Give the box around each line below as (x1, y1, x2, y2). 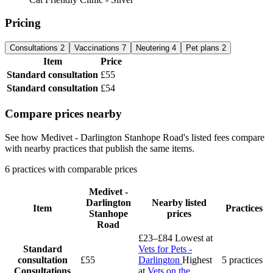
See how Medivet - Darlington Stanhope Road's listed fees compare (5, 132, 264, 143)
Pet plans (186, 43, 222, 53)
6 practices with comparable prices (5, 163, 137, 174)
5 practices (222, 254, 263, 265)
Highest (182, 254, 212, 265)
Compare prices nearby (5, 107, 122, 120)
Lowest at (175, 232, 213, 243)
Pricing (5, 16, 41, 30)
